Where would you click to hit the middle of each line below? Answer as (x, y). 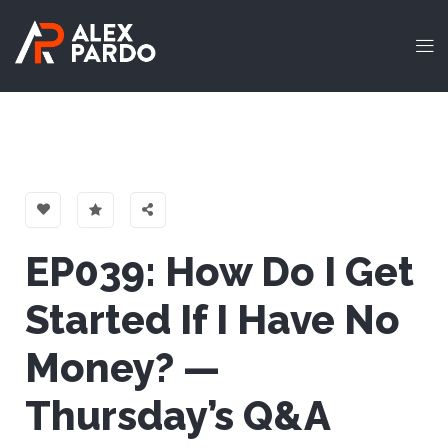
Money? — (122, 367)
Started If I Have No (212, 319)
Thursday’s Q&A (177, 415)
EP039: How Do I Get (219, 271)
